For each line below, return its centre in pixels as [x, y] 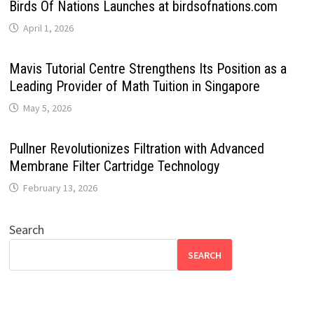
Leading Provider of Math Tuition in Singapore [134, 87]
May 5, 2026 [47, 108]
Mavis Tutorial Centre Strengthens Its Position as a [148, 69]
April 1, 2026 [48, 28]
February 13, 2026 [60, 188]
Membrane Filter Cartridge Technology [114, 166]
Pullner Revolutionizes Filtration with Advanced [136, 149]
